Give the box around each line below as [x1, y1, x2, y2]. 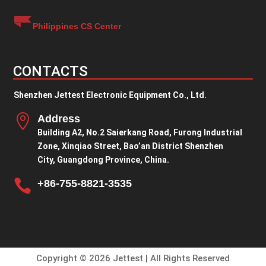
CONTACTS [13, 63, 88, 80]
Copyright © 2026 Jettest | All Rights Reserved [36, 253, 230, 264]
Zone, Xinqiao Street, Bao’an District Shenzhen [37, 141, 223, 151]
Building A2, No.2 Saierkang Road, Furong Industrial [37, 128, 242, 138]
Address [37, 113, 80, 125]
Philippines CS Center [32, 21, 121, 31]
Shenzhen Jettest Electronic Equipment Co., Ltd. [13, 90, 207, 100]
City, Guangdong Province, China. [37, 155, 169, 165]
